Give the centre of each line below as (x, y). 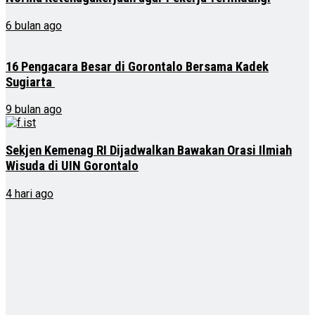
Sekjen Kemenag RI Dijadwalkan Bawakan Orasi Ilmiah (149, 151)
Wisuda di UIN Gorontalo (72, 166)
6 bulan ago (34, 26)
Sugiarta (30, 82)
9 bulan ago (34, 110)
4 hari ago (30, 193)
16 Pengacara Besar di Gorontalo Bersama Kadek (137, 66)
